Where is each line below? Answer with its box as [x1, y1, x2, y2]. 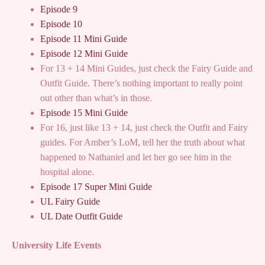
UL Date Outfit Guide [40, 211, 122, 222]
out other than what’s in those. [40, 93, 152, 104]
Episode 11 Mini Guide [40, 34, 127, 44]
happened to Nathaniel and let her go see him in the [40, 152, 231, 163]
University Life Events [12, 240, 101, 251]
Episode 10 [40, 19, 82, 30]
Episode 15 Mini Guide [40, 108, 128, 118]
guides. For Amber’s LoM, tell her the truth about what [40, 137, 245, 148]
